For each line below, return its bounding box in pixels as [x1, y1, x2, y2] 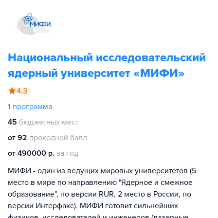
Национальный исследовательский [8, 51, 206, 65]
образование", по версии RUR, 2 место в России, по [8, 189, 191, 199]
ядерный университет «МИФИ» [8, 66, 185, 80]
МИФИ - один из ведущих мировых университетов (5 [8, 166, 196, 176]
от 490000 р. [8, 148, 54, 158]
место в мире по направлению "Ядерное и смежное [8, 178, 193, 187]
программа [13, 102, 52, 111]
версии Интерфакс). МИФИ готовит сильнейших [8, 201, 178, 211]
